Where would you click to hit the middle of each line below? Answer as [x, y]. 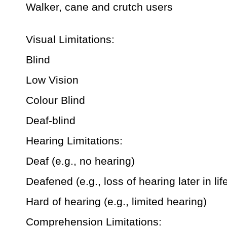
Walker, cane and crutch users [99, 7]
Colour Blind [55, 100]
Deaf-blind [51, 121]
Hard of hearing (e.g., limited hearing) [116, 202]
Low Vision [52, 80]
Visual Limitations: [70, 40]
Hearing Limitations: [74, 141]
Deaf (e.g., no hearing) [80, 161]
